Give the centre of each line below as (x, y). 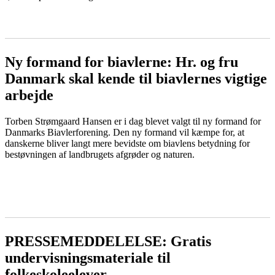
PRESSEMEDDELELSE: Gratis (108, 242)
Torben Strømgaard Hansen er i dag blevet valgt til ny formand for (133, 122)
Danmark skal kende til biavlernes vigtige (136, 79)
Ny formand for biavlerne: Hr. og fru (122, 62)
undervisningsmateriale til (88, 258)
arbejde (29, 95)
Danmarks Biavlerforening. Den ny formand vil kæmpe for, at (125, 133)
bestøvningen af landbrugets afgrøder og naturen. (100, 155)
